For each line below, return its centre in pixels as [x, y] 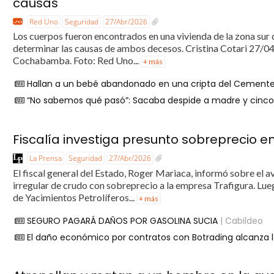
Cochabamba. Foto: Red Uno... [77, 61]
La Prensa [46, 158]
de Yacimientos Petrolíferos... [75, 197]
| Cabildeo [241, 220]
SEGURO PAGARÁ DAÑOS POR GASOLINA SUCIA [123, 220]
